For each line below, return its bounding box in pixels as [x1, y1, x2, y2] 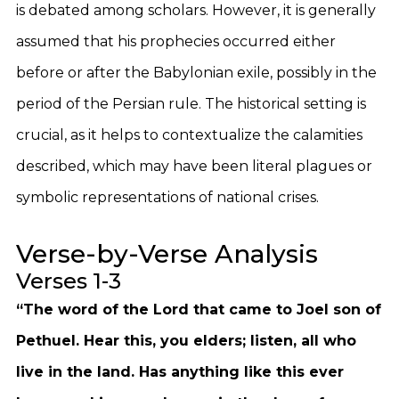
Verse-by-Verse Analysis [16, 239, 318, 269]
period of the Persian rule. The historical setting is [16, 95, 366, 112]
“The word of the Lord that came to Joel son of [16, 301, 381, 318]
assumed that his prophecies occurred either [16, 33, 336, 50]
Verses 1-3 [16, 268, 121, 294]
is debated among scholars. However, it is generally [16, 2, 376, 19]
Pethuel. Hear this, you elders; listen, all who [16, 332, 356, 349]
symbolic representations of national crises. [16, 189, 319, 206]
